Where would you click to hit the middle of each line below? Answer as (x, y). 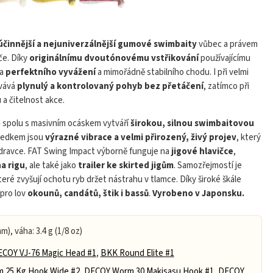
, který (248, 138)
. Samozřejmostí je (207, 166)
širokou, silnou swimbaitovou (192, 124)
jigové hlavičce (202, 152)
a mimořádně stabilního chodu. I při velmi (172, 73)
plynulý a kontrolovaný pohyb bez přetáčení (110, 87)
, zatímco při (226, 87)
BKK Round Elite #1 (137, 253)
